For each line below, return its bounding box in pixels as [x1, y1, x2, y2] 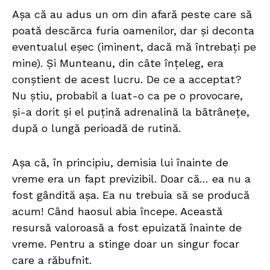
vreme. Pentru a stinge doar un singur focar [12, 237, 239, 251]
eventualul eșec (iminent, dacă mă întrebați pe [12, 40, 256, 54]
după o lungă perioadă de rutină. [12, 122, 181, 135]
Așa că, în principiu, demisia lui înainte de [12, 156, 228, 169]
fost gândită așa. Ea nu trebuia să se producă [12, 189, 250, 202]
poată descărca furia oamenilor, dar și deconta [12, 24, 254, 37]
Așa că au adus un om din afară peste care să [12, 8, 252, 21]
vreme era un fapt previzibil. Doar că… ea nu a [12, 172, 251, 186]
